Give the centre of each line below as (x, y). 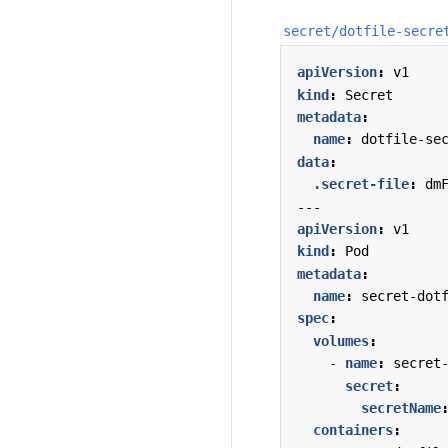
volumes (341, 340)
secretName (401, 408)
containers (353, 430)
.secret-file (361, 184)
